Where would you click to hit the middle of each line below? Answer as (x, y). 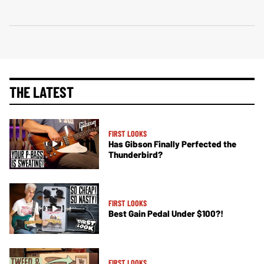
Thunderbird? (136, 154)
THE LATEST (42, 91)
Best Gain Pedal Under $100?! (166, 214)
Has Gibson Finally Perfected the (172, 143)
